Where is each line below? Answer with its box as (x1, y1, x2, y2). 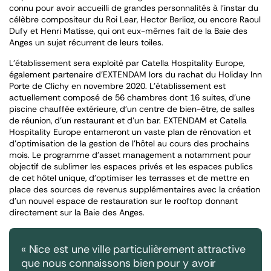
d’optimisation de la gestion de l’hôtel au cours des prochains (9, 137, 249, 149)
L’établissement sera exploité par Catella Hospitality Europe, (9, 57, 244, 68)
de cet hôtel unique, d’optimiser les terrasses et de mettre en (9, 172, 249, 183)
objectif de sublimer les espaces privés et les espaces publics (9, 160, 253, 172)
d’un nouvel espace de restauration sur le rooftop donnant (9, 195, 238, 206)
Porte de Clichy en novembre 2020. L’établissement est (9, 80, 226, 91)
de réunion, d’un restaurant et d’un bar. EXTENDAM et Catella (9, 114, 247, 126)
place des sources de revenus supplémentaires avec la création (9, 183, 260, 195)
